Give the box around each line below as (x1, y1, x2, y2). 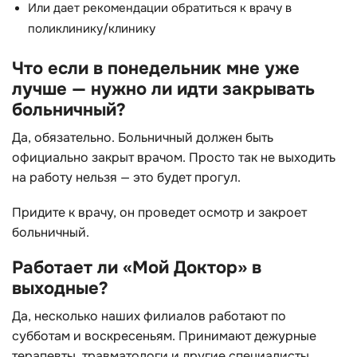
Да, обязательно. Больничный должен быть (12, 129, 273, 147)
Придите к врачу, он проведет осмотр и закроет (12, 204, 307, 222)
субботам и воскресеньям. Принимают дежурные (12, 327, 316, 344)
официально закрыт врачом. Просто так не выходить (12, 149, 335, 167)
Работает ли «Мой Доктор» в (12, 255, 261, 279)
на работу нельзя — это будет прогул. (12, 169, 241, 186)
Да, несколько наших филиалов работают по (12, 307, 286, 324)
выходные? (12, 276, 108, 300)
